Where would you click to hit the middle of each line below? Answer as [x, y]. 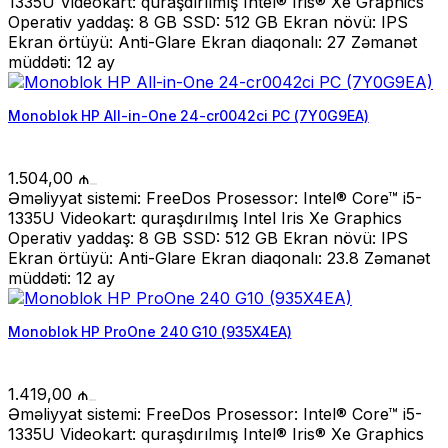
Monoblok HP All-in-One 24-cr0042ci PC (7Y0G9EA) [188, 116]
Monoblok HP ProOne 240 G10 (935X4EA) [150, 332]
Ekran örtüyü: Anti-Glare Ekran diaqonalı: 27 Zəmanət [212, 42]
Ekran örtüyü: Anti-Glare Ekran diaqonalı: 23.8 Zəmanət [219, 258]
